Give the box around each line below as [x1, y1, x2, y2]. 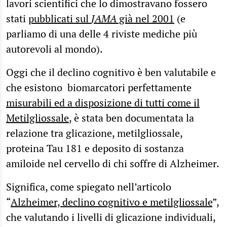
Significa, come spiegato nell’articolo [6, 179, 171, 194]
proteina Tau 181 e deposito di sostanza [6, 141, 184, 155]
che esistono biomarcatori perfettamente [6, 80, 192, 94]
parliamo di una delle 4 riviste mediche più [6, 26, 197, 41]
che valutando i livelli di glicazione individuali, [6, 210, 215, 224]
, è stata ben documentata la [69, 110, 194, 125]
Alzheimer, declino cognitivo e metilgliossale [11, 195, 212, 209]
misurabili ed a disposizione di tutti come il [6, 95, 200, 109]
